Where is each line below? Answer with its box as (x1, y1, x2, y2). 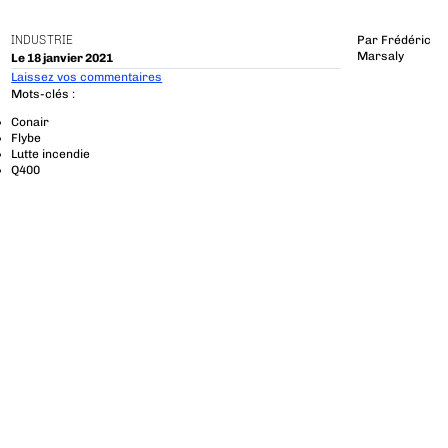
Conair (11, 115, 50, 130)
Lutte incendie (11, 147, 91, 162)
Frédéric (380, 33, 431, 48)
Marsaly (356, 49, 404, 64)
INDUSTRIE (11, 33, 74, 48)
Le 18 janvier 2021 (11, 50, 114, 65)
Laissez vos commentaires (11, 69, 163, 84)
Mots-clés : (11, 87, 76, 102)
